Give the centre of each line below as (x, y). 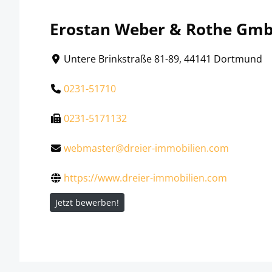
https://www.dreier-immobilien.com (146, 178)
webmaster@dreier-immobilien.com (147, 148)
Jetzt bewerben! (87, 202)
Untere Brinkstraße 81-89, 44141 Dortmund (163, 59)
